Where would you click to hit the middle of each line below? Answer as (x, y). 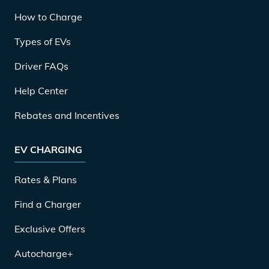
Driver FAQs (41, 66)
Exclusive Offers (50, 228)
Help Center (41, 90)
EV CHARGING (48, 149)
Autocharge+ (44, 253)
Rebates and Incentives (67, 115)
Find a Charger (48, 204)
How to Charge (48, 17)
